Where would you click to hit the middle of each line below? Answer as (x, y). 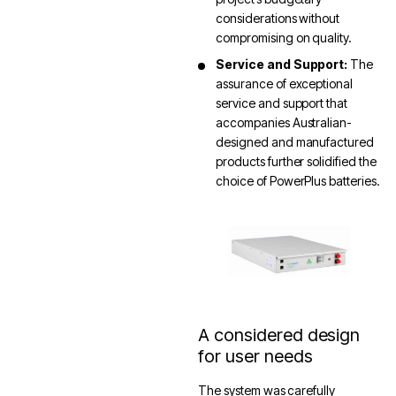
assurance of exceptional (285, 84)
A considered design (279, 335)
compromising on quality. (284, 38)
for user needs (255, 357)
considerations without (278, 18)
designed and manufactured (295, 142)
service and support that (282, 103)
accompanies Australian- (284, 122)
